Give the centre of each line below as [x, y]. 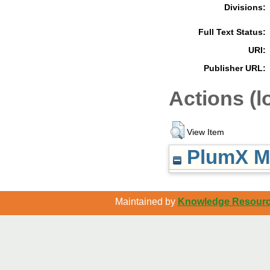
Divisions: [245, 7]
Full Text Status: [232, 32]
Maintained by [146, 202]
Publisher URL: [235, 68]
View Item [206, 132]
